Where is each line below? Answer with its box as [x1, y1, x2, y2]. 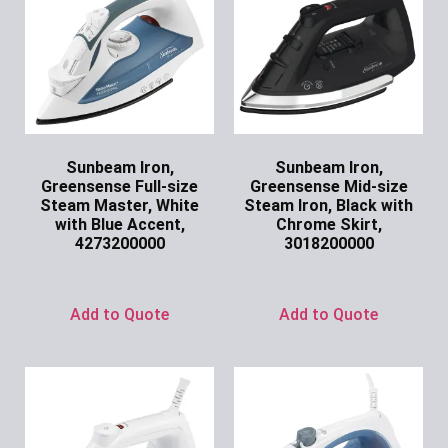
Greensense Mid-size [249, 176, 408, 196]
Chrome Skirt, [275, 214, 382, 234]
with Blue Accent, [54, 214, 185, 234]
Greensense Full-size [41, 176, 198, 196]
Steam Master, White [40, 195, 199, 215]
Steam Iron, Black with [244, 195, 413, 215]
